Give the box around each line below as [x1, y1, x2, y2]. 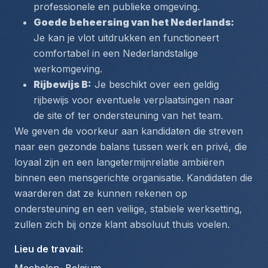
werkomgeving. [33, 63, 102, 75]
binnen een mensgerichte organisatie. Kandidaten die [14, 172, 252, 184]
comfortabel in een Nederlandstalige [33, 47, 198, 59]
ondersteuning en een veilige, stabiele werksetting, [14, 203, 242, 215]
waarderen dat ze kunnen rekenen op [14, 187, 187, 199]
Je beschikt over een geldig [92, 78, 219, 90]
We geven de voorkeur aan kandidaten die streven [14, 125, 243, 137]
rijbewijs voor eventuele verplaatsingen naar [33, 94, 234, 106]
